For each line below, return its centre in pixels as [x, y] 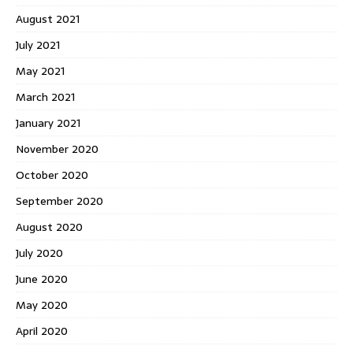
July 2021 [38, 45]
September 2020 [59, 201]
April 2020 [42, 331]
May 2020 [42, 305]
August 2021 [48, 19]
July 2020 [39, 253]
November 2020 [57, 149]
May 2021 [40, 71]
